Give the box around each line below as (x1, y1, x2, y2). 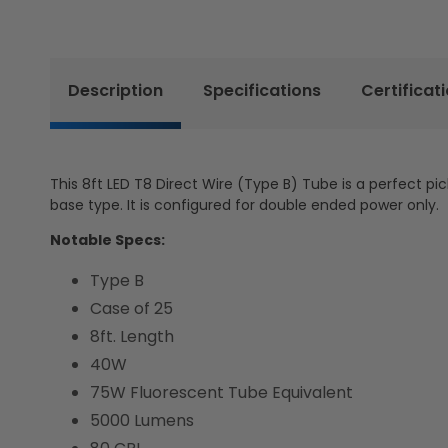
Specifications (203, 79, 321, 103)
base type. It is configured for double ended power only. (50, 195, 439, 216)
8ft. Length (90, 325, 174, 349)
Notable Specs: (50, 230, 165, 251)
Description (68, 79, 163, 103)
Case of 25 (90, 297, 173, 321)
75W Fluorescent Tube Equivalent (90, 381, 353, 405)
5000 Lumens (90, 409, 194, 433)
